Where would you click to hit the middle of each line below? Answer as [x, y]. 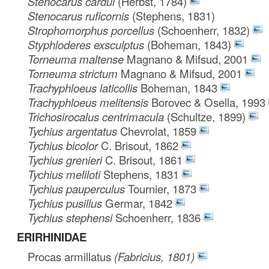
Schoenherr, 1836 [158, 217]
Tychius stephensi [72, 217]
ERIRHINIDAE [52, 237]
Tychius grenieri [67, 159]
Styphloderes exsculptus [88, 44]
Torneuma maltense [77, 59]
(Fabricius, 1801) [155, 256]
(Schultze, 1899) [207, 116]
